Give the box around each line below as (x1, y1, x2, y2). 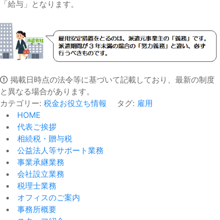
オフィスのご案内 (15, 192, 80, 203)
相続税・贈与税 (15, 134, 72, 144)
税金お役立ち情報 (44, 98, 107, 109)
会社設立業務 (15, 169, 64, 179)
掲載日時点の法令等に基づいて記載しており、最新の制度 (8, 75, 215, 85)
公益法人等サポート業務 (15, 145, 104, 156)
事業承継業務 (15, 157, 64, 167)
